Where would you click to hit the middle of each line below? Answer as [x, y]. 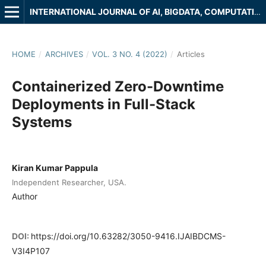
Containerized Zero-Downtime [118, 86]
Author [24, 196]
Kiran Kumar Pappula [55, 167]
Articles [191, 54]
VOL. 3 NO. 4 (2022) [130, 54]
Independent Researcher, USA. [69, 182]
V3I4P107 [31, 251]
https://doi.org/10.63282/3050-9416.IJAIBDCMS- [128, 236]
